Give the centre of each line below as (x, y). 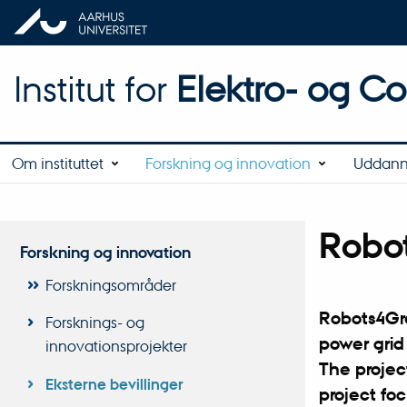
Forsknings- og (94, 323)
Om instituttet (58, 163)
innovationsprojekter (116, 346)
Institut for (95, 88)
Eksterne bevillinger (114, 384)
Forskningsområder (110, 284)
